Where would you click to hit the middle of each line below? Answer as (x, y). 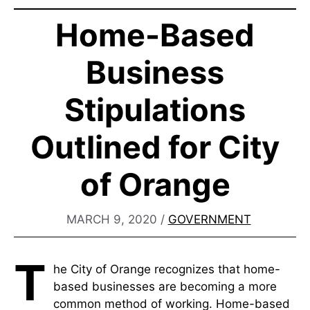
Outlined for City (155, 147)
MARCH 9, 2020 (111, 220)
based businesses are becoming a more (165, 287)
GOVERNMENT (209, 220)
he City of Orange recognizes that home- (167, 270)
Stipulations (155, 109)
